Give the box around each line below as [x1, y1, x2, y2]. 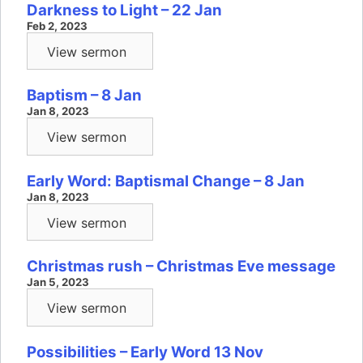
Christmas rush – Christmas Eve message [27, 257, 335, 276]
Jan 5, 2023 [27, 275, 89, 289]
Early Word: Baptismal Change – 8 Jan [27, 171, 305, 190]
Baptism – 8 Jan [27, 86, 142, 105]
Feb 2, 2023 [27, 19, 88, 32]
